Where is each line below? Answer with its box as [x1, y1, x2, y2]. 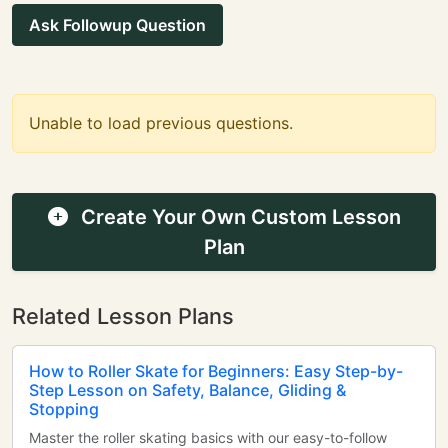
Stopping [29, 399, 99, 419]
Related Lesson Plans [12, 303, 234, 329]
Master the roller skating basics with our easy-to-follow [29, 429, 387, 446]
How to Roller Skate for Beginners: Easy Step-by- [29, 361, 403, 381]
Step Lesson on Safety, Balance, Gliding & [29, 380, 346, 400]
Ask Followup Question [29, 15, 206, 35]
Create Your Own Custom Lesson [75, 205, 401, 229]
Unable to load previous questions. [29, 113, 293, 133]
